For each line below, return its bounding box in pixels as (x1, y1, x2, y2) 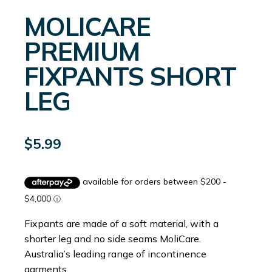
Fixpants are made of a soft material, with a (24, 217, 219, 229)
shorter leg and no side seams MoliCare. (24, 232, 201, 245)
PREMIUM (24, 35, 140, 67)
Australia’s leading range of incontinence (24, 247, 206, 260)
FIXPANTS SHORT (24, 60, 236, 92)
